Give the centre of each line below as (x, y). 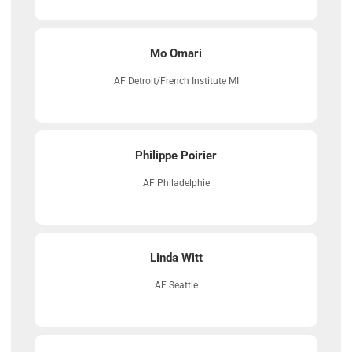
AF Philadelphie (176, 183)
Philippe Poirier (176, 156)
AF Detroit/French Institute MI (176, 81)
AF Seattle (176, 286)
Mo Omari (176, 54)
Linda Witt (176, 258)
